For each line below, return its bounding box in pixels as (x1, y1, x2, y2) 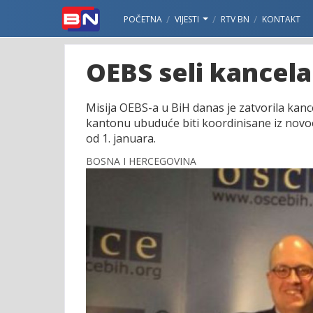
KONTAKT (262, 13, 300, 25)
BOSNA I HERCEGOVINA (86, 154, 196, 168)
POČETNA (124, 13, 162, 25)
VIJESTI (175, 13, 201, 25)
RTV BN (221, 13, 249, 25)
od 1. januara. (86, 131, 156, 146)
